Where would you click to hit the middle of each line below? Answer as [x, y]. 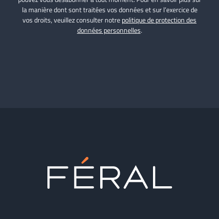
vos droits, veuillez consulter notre [72, 20]
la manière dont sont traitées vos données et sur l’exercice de [109, 10]
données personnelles [109, 30]
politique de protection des [159, 20]
